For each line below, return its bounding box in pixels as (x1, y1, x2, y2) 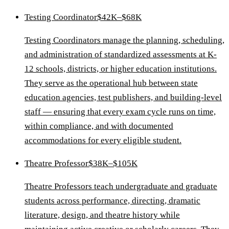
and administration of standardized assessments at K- (25, 49, 217, 59)
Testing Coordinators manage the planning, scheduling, (25, 35, 224, 45)
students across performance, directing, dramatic (25, 195, 200, 205)
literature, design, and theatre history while (25, 210, 180, 220)
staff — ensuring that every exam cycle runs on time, (25, 106, 216, 117)
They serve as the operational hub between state (25, 78, 198, 88)
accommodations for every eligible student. (25, 135, 181, 145)
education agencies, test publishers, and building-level (25, 92, 222, 102)
